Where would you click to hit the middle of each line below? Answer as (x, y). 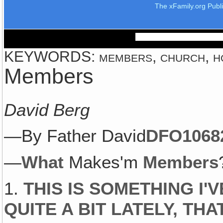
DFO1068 (183, 136)
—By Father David (75, 136)
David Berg (47, 110)
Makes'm (104, 163)
